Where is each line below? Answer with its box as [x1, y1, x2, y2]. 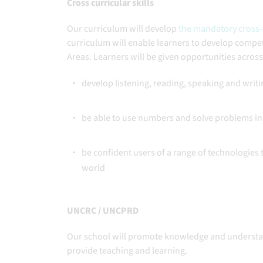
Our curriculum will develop [67, 22, 178, 35]
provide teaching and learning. [67, 244, 193, 257]
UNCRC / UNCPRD [67, 204, 141, 217]
